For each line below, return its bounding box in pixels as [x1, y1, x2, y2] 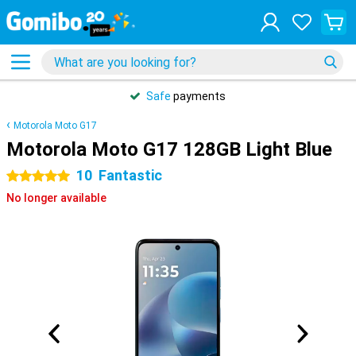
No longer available [6, 192, 106, 204]
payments [171, 90, 226, 103]
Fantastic [99, 167, 162, 184]
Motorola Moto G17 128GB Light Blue [6, 138, 332, 161]
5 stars [6, 170, 43, 183]
